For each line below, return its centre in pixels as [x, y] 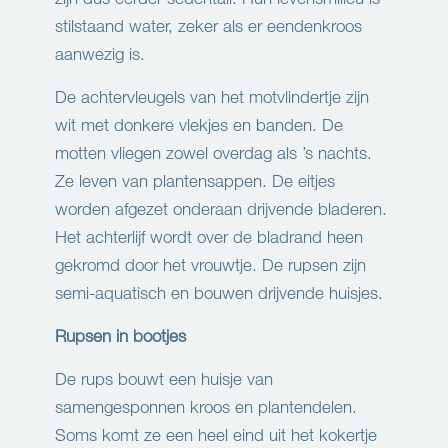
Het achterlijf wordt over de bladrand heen [209, 237]
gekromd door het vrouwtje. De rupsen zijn [210, 265]
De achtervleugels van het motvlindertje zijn [212, 97]
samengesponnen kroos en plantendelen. [206, 407]
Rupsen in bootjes [120, 336]
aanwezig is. [100, 54]
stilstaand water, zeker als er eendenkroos [208, 26]
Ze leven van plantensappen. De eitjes [195, 181]
